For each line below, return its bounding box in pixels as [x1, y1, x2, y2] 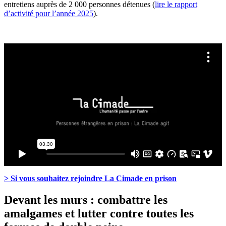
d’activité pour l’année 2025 [4, 9, 93, 18]
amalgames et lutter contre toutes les [4, 206, 194, 220]
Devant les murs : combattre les [4, 193, 167, 206]
